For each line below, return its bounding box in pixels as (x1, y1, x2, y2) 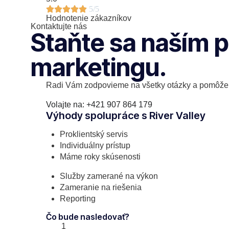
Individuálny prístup (60, 141, 131, 150)
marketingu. (31, 52, 167, 82)
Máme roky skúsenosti (60, 152, 141, 161)
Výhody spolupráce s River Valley (46, 109, 205, 122)
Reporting (60, 194, 96, 203)
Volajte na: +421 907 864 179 (46, 100, 152, 109)
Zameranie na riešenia (60, 182, 142, 192)
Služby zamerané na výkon (60, 171, 158, 180)
